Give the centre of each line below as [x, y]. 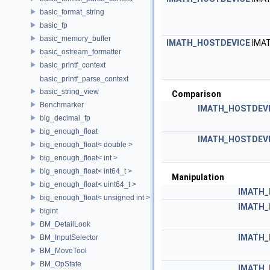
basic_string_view [69, 91]
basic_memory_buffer [75, 38]
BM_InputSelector [69, 237]
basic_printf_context [73, 65]
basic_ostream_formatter [80, 52]
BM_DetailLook [65, 224]
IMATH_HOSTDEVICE [208, 43]
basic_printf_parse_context [84, 79]
